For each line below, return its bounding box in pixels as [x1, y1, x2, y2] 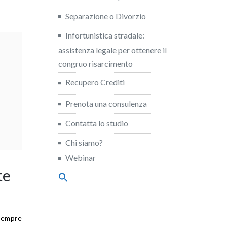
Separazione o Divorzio [65, 11, 146, 21]
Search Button [175, 187, 199, 197]
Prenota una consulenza [65, 98, 147, 108]
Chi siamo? [65, 137, 103, 147]
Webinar [65, 153, 96, 163]
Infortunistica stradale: [65, 30, 144, 40]
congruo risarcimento [58, 59, 133, 69]
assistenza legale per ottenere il [58, 45, 167, 55]
